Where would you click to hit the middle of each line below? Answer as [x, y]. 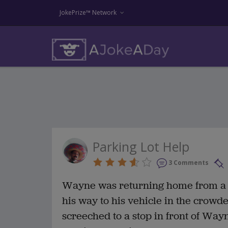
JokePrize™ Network [88, 12]
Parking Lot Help [141, 147]
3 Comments [189, 163]
